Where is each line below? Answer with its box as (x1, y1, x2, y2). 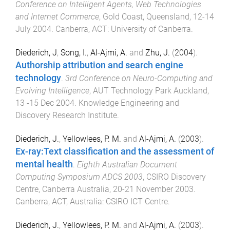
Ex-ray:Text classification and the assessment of (15, 146, 214, 157)
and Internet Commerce (15, 12, 99, 22)
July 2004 (15, 24, 51, 34)
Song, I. (61, 47, 87, 57)
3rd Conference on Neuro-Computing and (65, 73, 213, 83)
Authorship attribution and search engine (15, 60, 183, 70)
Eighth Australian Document (77, 159, 177, 169)
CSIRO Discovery (146, 171, 206, 182)
